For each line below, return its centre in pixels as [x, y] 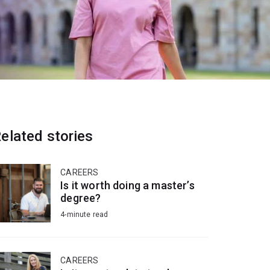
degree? [81, 198]
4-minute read [84, 215]
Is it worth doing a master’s [127, 186]
